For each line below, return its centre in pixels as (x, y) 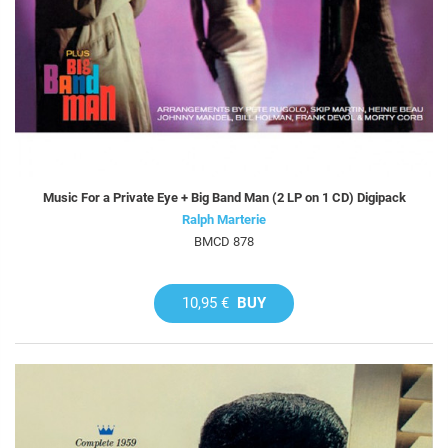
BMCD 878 (224, 242)
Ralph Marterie (224, 220)
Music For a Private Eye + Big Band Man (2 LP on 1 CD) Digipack (224, 198)
